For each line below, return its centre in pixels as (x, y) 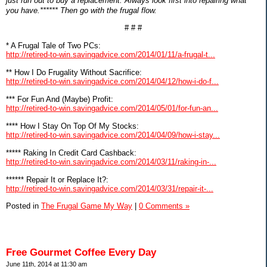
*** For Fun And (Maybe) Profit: (60, 99)
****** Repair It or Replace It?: (57, 179)
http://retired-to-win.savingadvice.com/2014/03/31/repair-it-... (110, 188)
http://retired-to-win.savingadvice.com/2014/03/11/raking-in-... (111, 162)
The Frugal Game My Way (87, 206)
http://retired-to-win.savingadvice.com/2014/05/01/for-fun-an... (112, 108)
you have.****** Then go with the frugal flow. (81, 10)
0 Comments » (164, 206)
